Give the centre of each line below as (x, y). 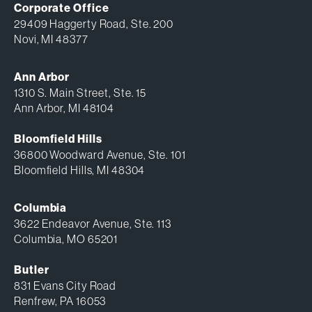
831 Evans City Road (65, 286)
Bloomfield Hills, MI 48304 (80, 170)
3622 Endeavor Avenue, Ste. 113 (93, 224)
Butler (32, 270)
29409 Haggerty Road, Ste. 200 (94, 24)
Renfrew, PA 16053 (60, 301)
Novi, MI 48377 (51, 39)
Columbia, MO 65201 (66, 239)
